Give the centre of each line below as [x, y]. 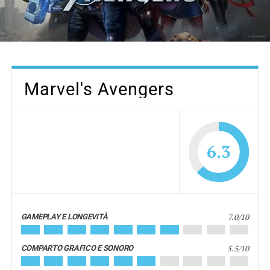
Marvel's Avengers [99, 89]
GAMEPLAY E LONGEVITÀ [64, 217]
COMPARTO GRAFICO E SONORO [77, 248]
